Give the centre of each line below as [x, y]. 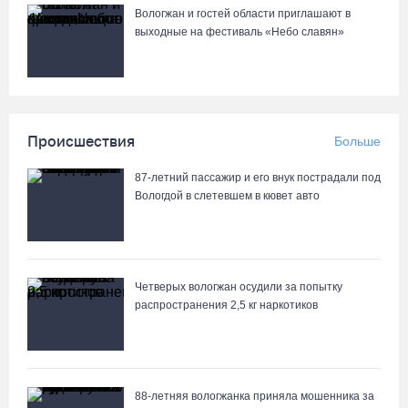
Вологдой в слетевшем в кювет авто [227, 196]
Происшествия [81, 141]
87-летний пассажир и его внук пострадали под [258, 178]
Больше [357, 141]
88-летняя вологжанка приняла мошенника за [255, 396]
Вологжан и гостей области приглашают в [243, 14]
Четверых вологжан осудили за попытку [239, 287]
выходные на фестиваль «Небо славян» [240, 32]
